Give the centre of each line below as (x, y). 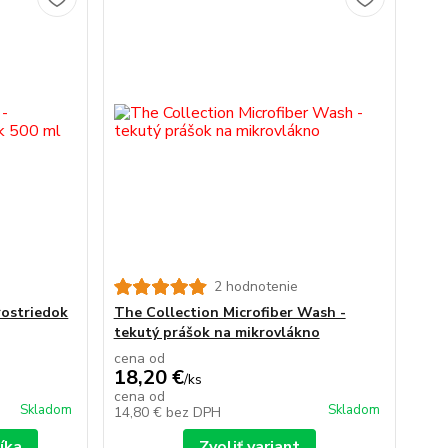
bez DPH (193, 413)
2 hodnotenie (255, 287)
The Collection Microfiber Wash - (229, 313)
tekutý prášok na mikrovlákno (216, 333)
